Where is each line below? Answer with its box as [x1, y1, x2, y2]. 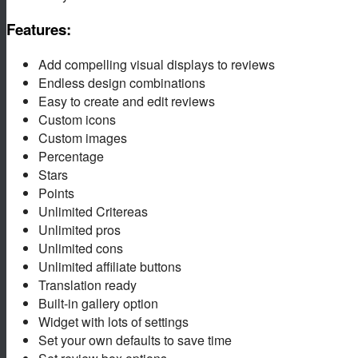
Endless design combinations [38, 74, 205, 93]
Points [38, 184, 74, 203]
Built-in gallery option [38, 294, 158, 313]
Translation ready [38, 276, 137, 295]
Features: [6, 18, 71, 41]
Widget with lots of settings [38, 312, 189, 332]
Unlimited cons [38, 239, 123, 258]
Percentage [38, 147, 104, 166]
